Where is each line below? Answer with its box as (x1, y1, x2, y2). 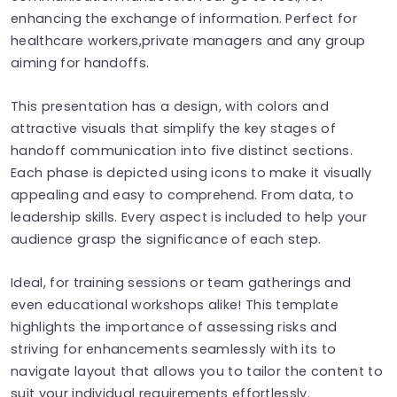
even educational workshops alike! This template (11, 295, 339, 314)
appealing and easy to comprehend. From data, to (11, 185, 354, 204)
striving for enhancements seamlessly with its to (11, 339, 337, 358)
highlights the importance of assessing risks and (11, 317, 338, 336)
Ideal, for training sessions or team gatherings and (11, 273, 352, 292)
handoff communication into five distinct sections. (11, 141, 354, 160)
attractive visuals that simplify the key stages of (11, 119, 337, 137)
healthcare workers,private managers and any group (11, 31, 366, 50)
